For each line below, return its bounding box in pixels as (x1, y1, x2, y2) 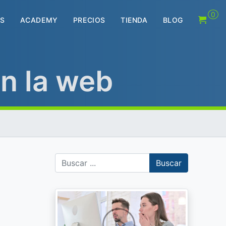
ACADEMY (20, 16, 58, 24)
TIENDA (120, 16, 148, 24)
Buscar (156, 157, 182, 168)
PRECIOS (73, 16, 105, 24)
